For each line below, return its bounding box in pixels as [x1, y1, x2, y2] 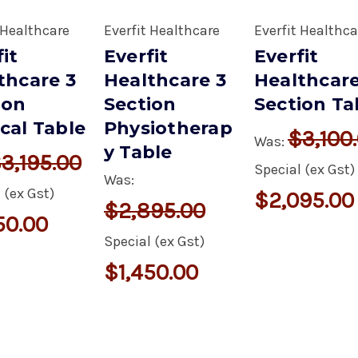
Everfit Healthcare [103, 21, 220, 39]
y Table [103, 141, 173, 163]
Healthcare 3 [103, 69, 226, 91]
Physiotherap [103, 117, 233, 139]
